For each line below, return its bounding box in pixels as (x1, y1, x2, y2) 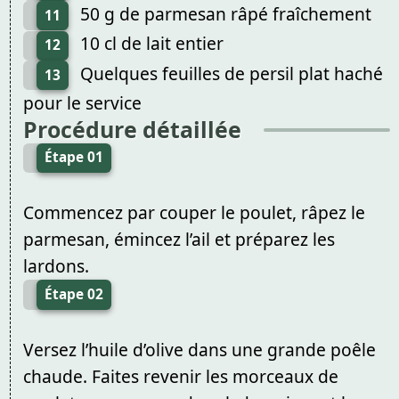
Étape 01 (44, 148, 103, 167)
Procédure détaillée (22, 114, 241, 145)
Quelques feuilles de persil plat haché (79, 61, 383, 85)
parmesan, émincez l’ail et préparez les (22, 226, 335, 251)
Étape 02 (44, 284, 103, 304)
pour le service (22, 91, 142, 116)
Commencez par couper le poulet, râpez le (22, 199, 365, 224)
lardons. (22, 253, 89, 278)
